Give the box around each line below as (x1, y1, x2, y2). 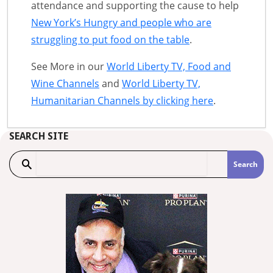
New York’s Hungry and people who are (31, 15, 211, 29)
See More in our (31, 59, 107, 73)
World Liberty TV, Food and (107, 59, 231, 73)
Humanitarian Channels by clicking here (31, 93, 213, 107)
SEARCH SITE (9, 130, 68, 142)
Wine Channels (31, 76, 99, 90)
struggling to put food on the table (31, 32, 190, 46)
